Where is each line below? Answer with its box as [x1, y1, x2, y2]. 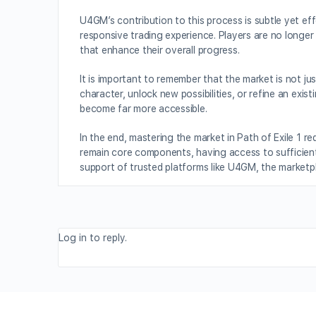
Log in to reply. [59, 232, 127, 243]
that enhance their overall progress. [80, 44, 240, 56]
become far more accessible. [80, 103, 207, 114]
